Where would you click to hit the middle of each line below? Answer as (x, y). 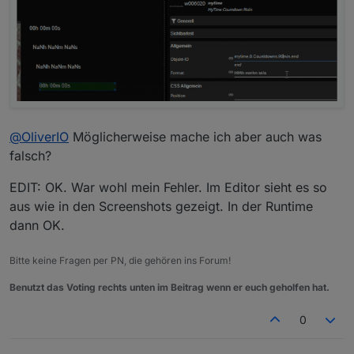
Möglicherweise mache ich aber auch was (195, 137)
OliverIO (45, 137)
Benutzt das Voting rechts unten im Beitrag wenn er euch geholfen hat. (169, 288)
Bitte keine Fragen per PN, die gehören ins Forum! (120, 261)
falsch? (30, 156)
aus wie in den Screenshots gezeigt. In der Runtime (161, 207)
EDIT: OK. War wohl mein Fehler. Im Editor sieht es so (168, 188)
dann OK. (37, 226)
